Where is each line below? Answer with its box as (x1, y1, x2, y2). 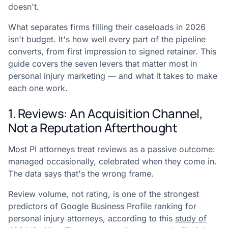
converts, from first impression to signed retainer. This (8, 46, 216, 56)
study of (175, 213, 207, 223)
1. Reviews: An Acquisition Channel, (8, 105, 203, 122)
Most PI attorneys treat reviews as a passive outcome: (8, 144, 215, 154)
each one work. (8, 83, 68, 93)
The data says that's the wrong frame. (8, 168, 154, 179)
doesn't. (8, 2, 39, 12)
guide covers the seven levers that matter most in (8, 59, 197, 69)
